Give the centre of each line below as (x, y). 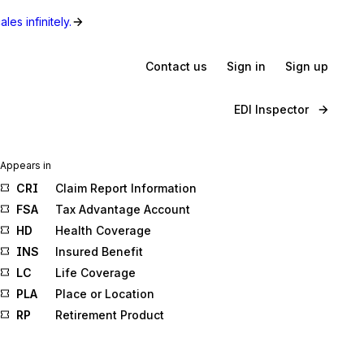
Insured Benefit (99, 251)
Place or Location (105, 294)
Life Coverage (95, 273)
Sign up (307, 66)
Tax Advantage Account (123, 209)
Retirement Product (110, 315)
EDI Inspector (271, 109)
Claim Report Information (126, 188)
